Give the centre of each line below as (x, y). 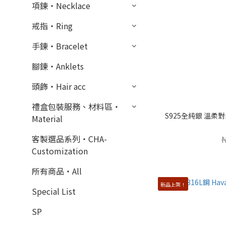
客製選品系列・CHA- (69, 139)
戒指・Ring (52, 26)
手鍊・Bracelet (60, 46)
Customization (60, 151)
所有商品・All (57, 171)
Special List (54, 191)
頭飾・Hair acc (59, 86)
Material (47, 119)
